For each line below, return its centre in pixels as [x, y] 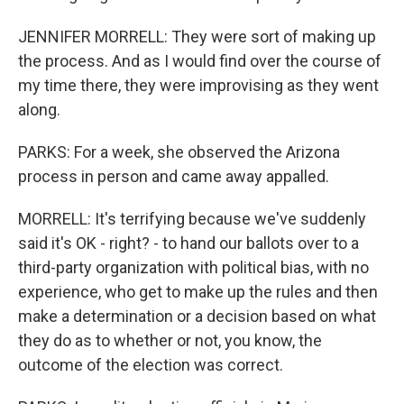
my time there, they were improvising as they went [198, 86]
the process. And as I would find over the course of [200, 61]
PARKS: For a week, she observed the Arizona [179, 152]
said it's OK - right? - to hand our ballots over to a [188, 243]
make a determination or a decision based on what [197, 317]
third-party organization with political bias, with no [193, 268]
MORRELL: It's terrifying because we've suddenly [192, 219]
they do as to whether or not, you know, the [170, 341]
